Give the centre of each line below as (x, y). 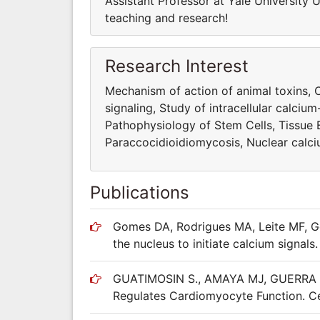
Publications (140, 192)
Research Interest (177, 66)
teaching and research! (166, 17)
